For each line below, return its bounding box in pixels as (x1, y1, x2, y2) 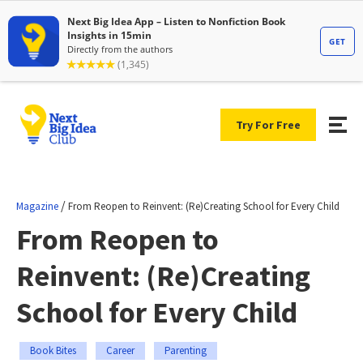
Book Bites (30, 343, 76, 357)
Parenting (164, 343, 207, 357)
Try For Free (236, 117, 301, 132)
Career (106, 343, 135, 357)
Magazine (16, 199, 58, 213)
